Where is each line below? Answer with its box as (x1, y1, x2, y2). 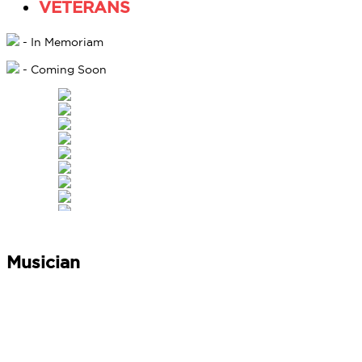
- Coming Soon (19, 63, 107, 77)
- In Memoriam (19, 36, 103, 49)
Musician (6, 252, 80, 272)
